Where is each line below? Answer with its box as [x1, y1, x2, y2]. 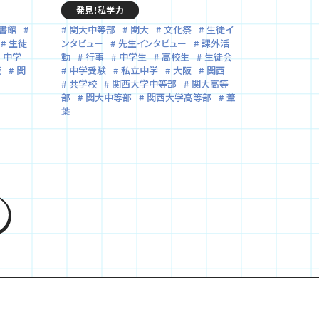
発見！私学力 [76, 3, 124, 16]
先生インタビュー [118, 36, 187, 50]
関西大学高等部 [147, 90, 211, 104]
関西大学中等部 [112, 76, 177, 90]
